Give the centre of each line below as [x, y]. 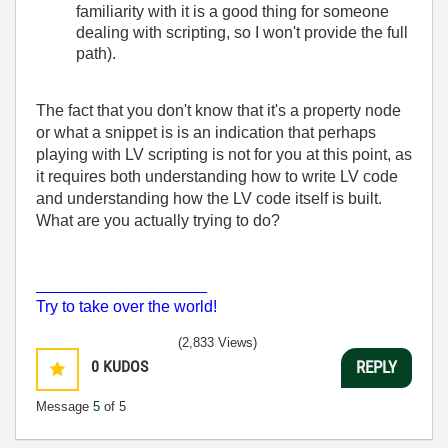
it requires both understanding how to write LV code [217, 176]
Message [64, 406]
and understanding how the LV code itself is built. [209, 198]
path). [96, 54]
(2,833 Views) [217, 342]
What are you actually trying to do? [158, 220]
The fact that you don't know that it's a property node [218, 110]
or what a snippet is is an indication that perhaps [206, 132]
